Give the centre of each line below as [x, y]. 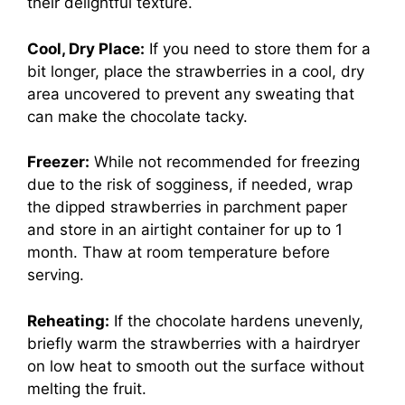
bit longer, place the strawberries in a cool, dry [196, 71]
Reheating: [68, 320]
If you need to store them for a [258, 48]
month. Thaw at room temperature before [179, 253]
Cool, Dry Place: [86, 48]
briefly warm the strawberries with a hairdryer [193, 343]
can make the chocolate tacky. [137, 116]
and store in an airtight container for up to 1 [185, 230]
